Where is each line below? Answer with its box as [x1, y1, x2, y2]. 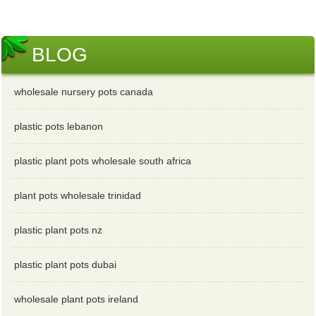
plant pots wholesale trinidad [14, 190, 142, 202]
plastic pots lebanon [14, 121, 104, 133]
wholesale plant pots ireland [14, 293, 139, 305]
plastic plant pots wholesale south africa [14, 155, 192, 167]
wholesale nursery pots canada [14, 86, 154, 98]
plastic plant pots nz [14, 224, 103, 236]
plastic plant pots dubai [14, 259, 117, 271]
